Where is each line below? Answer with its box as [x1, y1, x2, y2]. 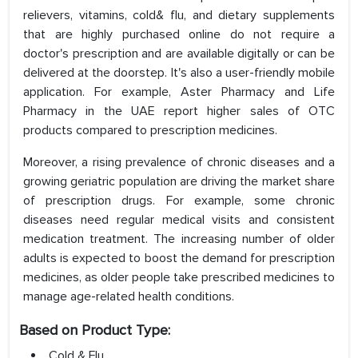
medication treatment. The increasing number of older [23, 231, 335, 248]
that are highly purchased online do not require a [23, 26, 335, 43]
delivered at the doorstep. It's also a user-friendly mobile [23, 65, 335, 82]
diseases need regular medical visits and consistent [23, 212, 335, 229]
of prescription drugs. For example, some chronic [23, 193, 335, 209]
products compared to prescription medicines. [23, 122, 277, 139]
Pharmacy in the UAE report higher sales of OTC [23, 103, 335, 120]
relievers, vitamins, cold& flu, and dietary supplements [23, 7, 335, 24]
